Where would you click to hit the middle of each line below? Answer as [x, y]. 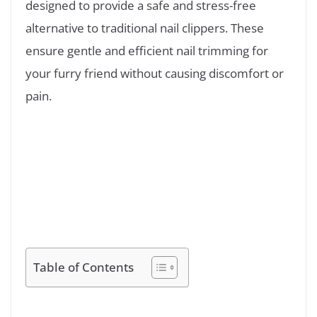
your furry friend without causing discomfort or [155, 74]
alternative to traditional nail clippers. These [145, 28]
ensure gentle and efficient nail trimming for [147, 51]
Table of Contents [83, 267]
